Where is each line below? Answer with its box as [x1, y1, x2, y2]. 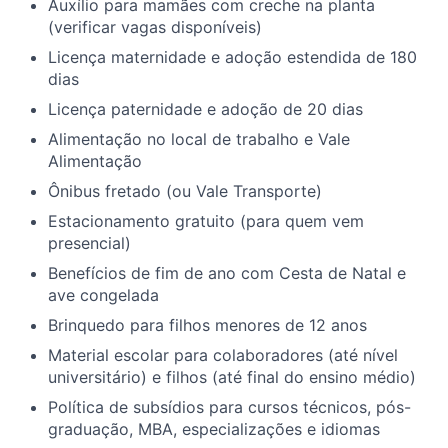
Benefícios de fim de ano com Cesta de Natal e [48, 263, 406, 284]
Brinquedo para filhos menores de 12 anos [48, 315, 367, 336]
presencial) [48, 233, 131, 254]
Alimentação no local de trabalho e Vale [48, 129, 350, 150]
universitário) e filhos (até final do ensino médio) [48, 367, 416, 388]
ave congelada [48, 285, 159, 306]
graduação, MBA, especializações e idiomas [48, 419, 380, 440]
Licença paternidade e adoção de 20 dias [48, 99, 363, 120]
